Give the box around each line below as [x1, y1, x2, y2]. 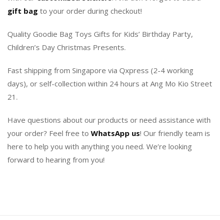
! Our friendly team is [140, 128, 210, 138]
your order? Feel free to [7, 128, 91, 138]
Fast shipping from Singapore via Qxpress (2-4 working [7, 65, 193, 76]
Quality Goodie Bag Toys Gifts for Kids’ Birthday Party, [7, 29, 193, 39]
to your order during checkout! [38, 6, 142, 16]
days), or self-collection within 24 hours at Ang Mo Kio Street [7, 79, 212, 89]
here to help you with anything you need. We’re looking [7, 141, 192, 152]
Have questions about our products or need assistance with [7, 115, 211, 125]
